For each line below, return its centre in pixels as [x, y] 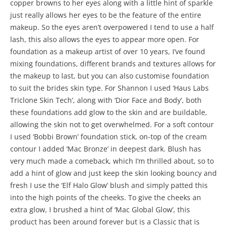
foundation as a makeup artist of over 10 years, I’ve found [108, 51]
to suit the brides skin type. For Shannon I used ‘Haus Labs [109, 88]
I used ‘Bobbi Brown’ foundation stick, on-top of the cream [108, 137]
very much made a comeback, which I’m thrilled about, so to [112, 161]
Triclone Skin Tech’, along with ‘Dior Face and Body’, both [106, 100]
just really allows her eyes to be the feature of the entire [106, 15]
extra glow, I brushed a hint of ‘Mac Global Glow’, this [100, 210]
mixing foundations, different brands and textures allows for [113, 64]
